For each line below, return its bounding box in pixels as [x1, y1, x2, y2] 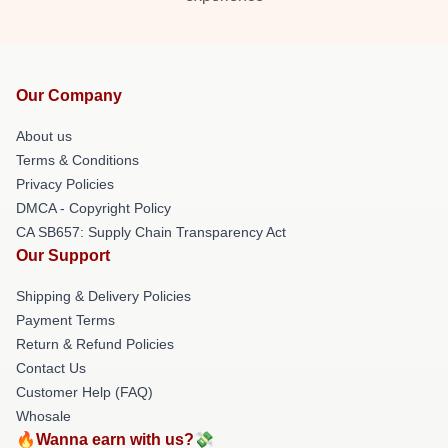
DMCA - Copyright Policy [16, 199, 171, 216]
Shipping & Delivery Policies [16, 287, 191, 304]
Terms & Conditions [16, 151, 139, 168]
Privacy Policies [16, 175, 114, 192]
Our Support [16, 246, 110, 264]
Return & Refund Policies [16, 335, 174, 352]
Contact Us [16, 359, 86, 376]
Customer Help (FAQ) [16, 383, 153, 400]
